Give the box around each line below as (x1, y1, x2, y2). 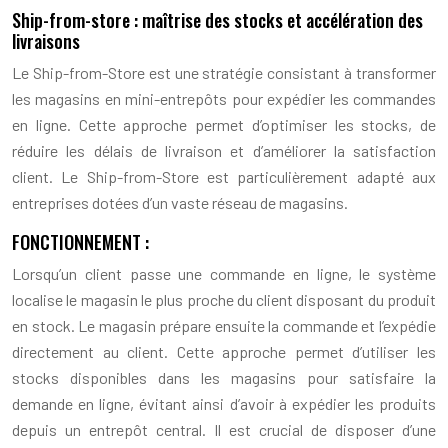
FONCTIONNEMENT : (12, 228, 149, 255)
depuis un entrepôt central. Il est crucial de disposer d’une (12, 419, 436, 439)
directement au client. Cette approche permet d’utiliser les (12, 341, 436, 361)
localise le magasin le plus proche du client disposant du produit (12, 289, 436, 309)
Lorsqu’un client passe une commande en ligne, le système (12, 263, 436, 283)
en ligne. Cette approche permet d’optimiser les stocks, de (12, 114, 436, 134)
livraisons (12, 27, 80, 54)
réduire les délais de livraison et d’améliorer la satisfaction (12, 140, 436, 160)
